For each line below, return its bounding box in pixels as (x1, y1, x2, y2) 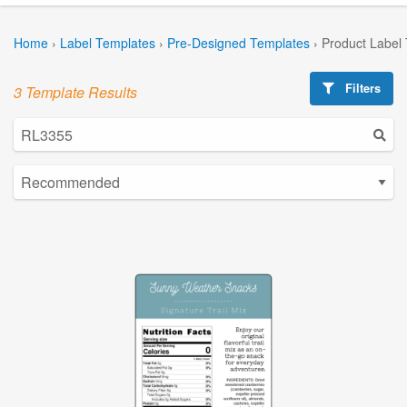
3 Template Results (14, 81, 137, 103)
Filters (342, 79, 382, 96)
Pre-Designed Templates (167, 33, 310, 52)
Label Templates (60, 33, 155, 52)
